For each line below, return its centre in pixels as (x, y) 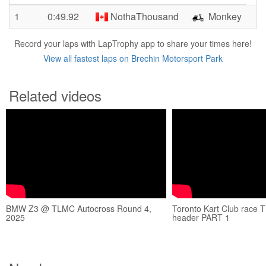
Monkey (224, 16)
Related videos (55, 95)
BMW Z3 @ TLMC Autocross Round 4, (79, 208)
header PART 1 (201, 217)
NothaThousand (144, 16)
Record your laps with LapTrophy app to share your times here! (133, 43)
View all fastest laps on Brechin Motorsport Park (133, 58)
